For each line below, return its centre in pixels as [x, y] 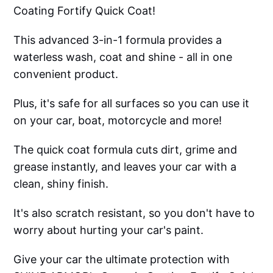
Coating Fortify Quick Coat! [85, 11]
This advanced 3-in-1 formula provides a [118, 40]
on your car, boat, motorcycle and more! [118, 121]
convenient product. [66, 74]
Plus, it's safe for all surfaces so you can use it [132, 104]
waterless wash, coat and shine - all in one [123, 57]
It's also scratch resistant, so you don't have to [134, 213]
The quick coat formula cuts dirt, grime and [126, 150]
